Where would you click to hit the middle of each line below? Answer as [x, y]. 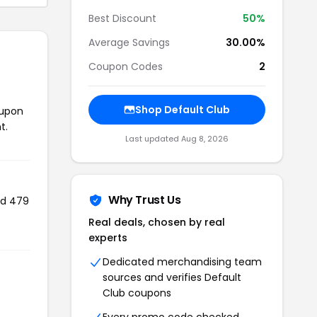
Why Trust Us [145, 200]
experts [108, 238]
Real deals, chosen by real [157, 222]
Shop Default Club [183, 110]
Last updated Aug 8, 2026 [177, 139]
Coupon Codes [126, 67]
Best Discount [122, 18]
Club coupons [137, 293]
